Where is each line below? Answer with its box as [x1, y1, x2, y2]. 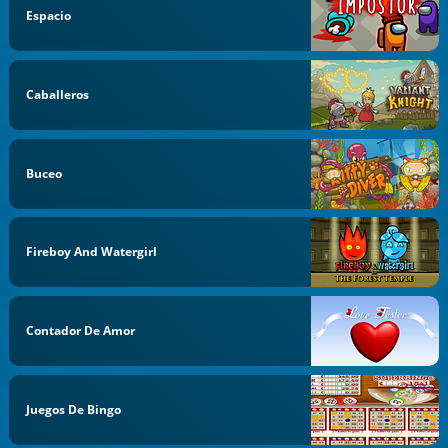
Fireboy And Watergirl [26, 243, 158, 261]
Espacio [26, 7, 72, 24]
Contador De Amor [26, 322, 136, 339]
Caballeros [26, 85, 90, 103]
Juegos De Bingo [26, 400, 122, 418]
